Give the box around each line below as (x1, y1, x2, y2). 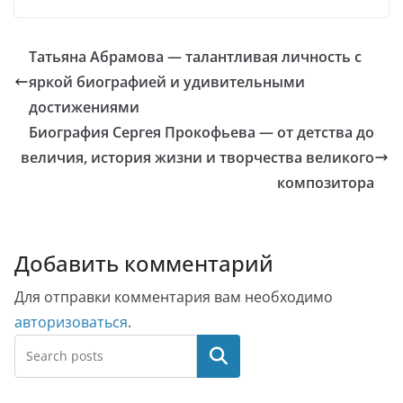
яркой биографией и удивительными (29, 72, 305, 92)
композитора (277, 173, 374, 193)
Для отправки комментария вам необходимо (14, 287, 333, 307)
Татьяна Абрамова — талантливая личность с (29, 47, 362, 67)
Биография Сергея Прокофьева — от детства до (29, 122, 374, 142)
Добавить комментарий (14, 248, 273, 278)
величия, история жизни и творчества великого (21, 148, 374, 167)
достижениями (29, 97, 139, 117)
